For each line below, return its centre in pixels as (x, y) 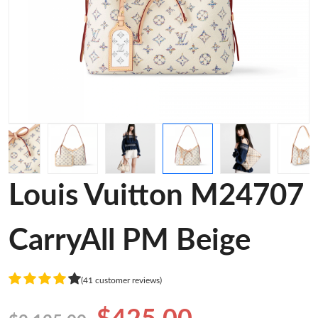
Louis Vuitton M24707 (156, 196)
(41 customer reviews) (121, 280)
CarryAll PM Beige (130, 241)
